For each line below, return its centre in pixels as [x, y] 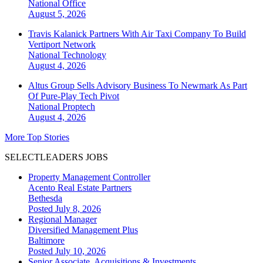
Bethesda [45, 198]
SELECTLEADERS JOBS [56, 157]
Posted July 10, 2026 [67, 251]
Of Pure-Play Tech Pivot [74, 96]
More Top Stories [37, 137]
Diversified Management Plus [83, 230]
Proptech [79, 107]
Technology [84, 55]
